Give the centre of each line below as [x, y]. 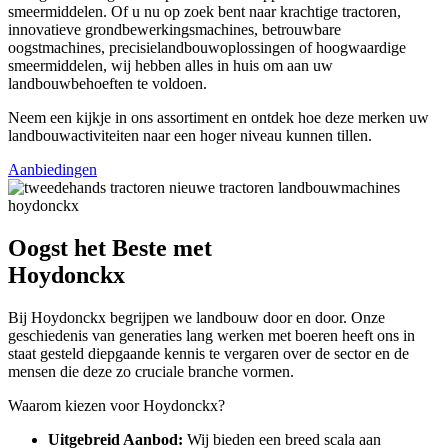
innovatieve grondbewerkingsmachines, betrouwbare [174, 30]
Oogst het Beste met [110, 248]
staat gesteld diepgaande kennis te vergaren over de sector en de [208, 354]
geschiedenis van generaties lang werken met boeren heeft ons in [211, 336]
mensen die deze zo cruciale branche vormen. [151, 372]
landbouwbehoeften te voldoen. [107, 84]
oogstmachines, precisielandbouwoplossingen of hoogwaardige [207, 48]
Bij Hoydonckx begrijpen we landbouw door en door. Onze [196, 318]
